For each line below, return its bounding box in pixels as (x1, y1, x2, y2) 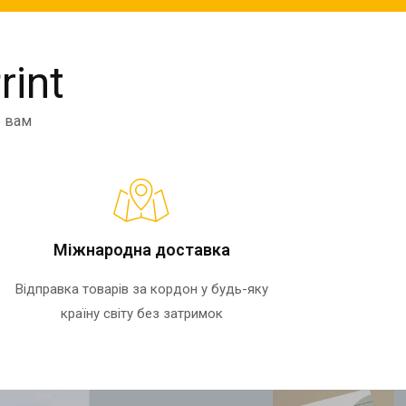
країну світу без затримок (60, 305, 223, 323)
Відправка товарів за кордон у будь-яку (14, 281, 268, 298)
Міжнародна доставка (53, 240, 230, 260)
